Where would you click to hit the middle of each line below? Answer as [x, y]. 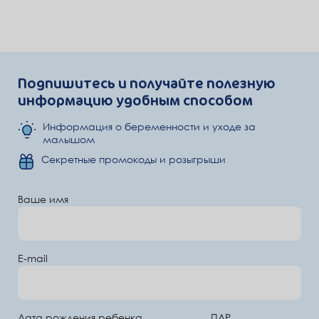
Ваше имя [43, 199]
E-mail [33, 258]
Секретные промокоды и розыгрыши [134, 159]
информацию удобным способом [135, 100]
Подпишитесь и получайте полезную [147, 83]
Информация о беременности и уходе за [149, 127]
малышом [69, 140]
